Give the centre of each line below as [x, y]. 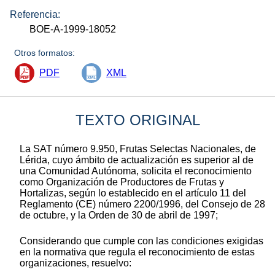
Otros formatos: [45, 52]
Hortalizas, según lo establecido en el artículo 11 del [133, 193]
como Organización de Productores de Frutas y [122, 182]
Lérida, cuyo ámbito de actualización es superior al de [137, 160]
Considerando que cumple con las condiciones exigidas [141, 241]
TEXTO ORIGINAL [137, 120]
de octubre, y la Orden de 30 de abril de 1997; [119, 215]
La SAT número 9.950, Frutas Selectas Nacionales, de [138, 149]
